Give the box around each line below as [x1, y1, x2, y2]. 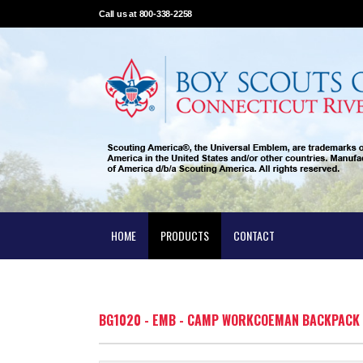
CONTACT [233, 227, 275, 244]
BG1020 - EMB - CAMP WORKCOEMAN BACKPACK [99, 310, 360, 330]
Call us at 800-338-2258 [99, 9, 193, 19]
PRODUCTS [160, 227, 209, 244]
